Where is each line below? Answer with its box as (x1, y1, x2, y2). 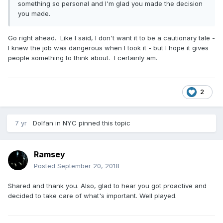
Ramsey (34, 149, 65, 159)
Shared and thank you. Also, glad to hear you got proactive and (8, 181, 207, 190)
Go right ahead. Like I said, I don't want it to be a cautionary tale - (8, 33, 215, 42)
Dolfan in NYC (33, 118, 77, 127)
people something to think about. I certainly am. (8, 53, 157, 62)
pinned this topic (77, 118, 130, 127)
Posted (34, 161, 57, 170)
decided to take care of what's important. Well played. (8, 191, 177, 200)
